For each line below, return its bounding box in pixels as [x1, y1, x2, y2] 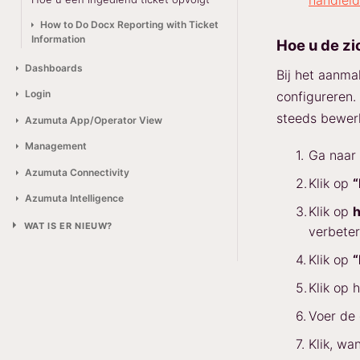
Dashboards [24, 61, 83, 74]
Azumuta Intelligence [24, 191, 124, 204]
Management [24, 140, 87, 153]
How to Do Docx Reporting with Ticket [40, 18, 219, 31]
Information [31, 32, 86, 45]
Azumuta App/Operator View [24, 113, 162, 126]
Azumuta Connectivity [24, 166, 129, 178]
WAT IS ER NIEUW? [23, 220, 113, 232]
